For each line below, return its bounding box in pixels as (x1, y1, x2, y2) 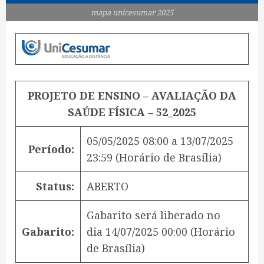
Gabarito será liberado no (87, 208, 220, 223)
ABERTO (87, 179, 128, 194)
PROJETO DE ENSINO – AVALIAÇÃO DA (28, 88, 236, 103)
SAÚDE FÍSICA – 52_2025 (68, 105, 196, 120)
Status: (36, 179, 74, 194)
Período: (28, 142, 74, 157)
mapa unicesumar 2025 (91, 7, 173, 18)
